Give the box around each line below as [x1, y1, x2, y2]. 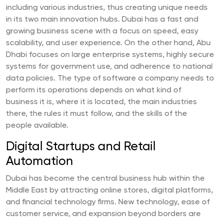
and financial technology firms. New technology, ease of [6, 198, 210, 207]
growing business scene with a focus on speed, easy [6, 27, 198, 36]
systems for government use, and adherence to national [6, 63, 213, 71]
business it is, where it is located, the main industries [6, 98, 197, 107]
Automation [6, 155, 73, 168]
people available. [6, 122, 68, 130]
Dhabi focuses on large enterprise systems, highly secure [6, 51, 214, 59]
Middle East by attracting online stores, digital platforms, [6, 187, 213, 195]
